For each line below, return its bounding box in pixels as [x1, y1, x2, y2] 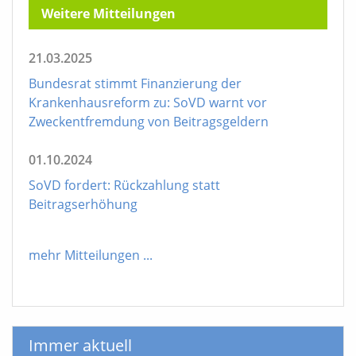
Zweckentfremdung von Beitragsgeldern [29, 112, 269, 130]
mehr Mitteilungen [29, 246, 140, 264]
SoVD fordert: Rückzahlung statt [29, 176, 220, 194]
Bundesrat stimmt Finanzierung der [29, 74, 242, 92]
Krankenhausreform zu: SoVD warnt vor [29, 93, 267, 111]
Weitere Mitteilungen [41, 4, 176, 22]
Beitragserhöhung [29, 195, 137, 213]
